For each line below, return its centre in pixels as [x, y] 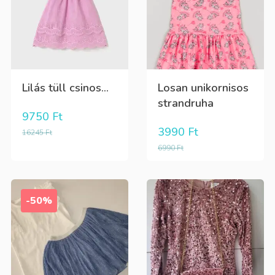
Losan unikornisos [203, 87]
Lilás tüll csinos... [65, 87]
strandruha [186, 103]
